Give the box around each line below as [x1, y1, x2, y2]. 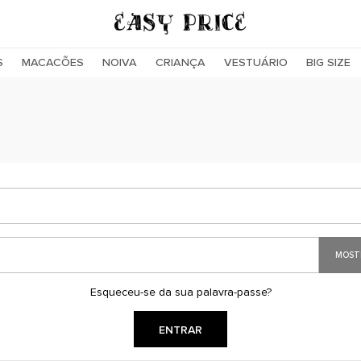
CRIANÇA [156, 56, 205, 69]
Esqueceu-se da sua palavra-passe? [89, 285, 272, 299]
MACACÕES [22, 56, 84, 69]
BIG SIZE [306, 56, 351, 69]
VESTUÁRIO [224, 56, 288, 69]
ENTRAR [159, 323, 202, 337]
